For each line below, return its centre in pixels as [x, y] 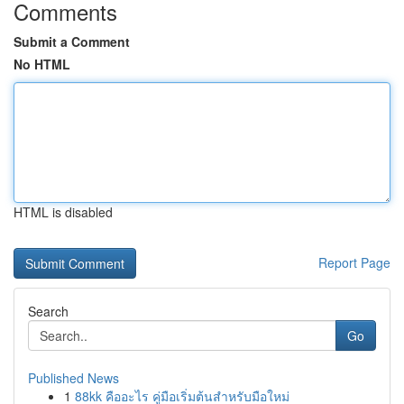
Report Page [354, 262]
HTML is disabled [63, 212]
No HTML [42, 64]
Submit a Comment [72, 41]
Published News [73, 378]
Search [48, 311]
